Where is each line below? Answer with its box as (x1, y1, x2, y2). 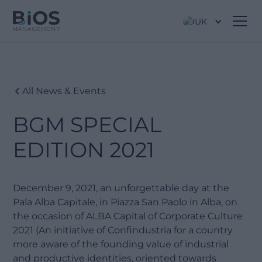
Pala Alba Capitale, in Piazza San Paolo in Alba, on (13, 196, 238, 208)
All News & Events (22, 85, 106, 96)
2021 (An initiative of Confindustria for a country (13, 225, 233, 236)
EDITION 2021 (13, 137, 155, 163)
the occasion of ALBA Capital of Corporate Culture (13, 211, 243, 222)
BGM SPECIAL (13, 112, 162, 137)
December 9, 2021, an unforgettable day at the (13, 182, 230, 194)
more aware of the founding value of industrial (13, 239, 229, 250)
